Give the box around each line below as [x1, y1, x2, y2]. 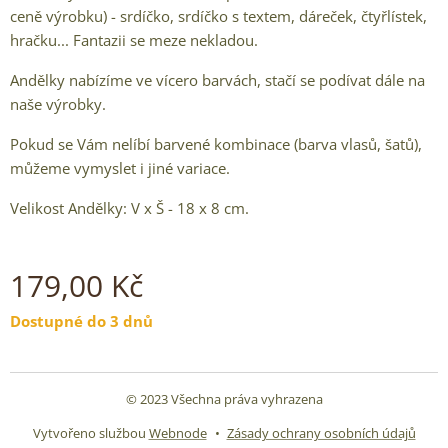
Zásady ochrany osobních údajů [226, 424, 416, 442]
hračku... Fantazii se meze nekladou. [10, 30, 258, 50]
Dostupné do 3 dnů [10, 311, 153, 331]
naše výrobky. [10, 94, 106, 114]
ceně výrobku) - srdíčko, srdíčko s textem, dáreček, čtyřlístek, [10, 6, 427, 26]
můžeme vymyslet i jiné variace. [10, 158, 230, 178]
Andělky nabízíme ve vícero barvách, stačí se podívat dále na [10, 70, 425, 90]
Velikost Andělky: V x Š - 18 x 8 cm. [10, 198, 249, 218]
